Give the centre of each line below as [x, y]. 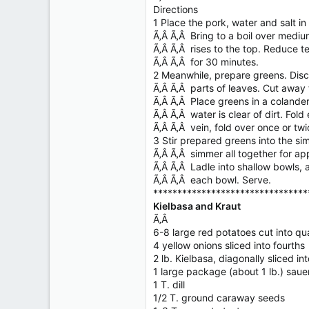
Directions [176, 9]
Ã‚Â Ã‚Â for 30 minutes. [206, 62]
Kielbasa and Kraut [197, 206]
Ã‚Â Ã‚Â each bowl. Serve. [212, 180]
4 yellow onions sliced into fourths [229, 245]
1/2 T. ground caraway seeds [219, 298]
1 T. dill [169, 285]
